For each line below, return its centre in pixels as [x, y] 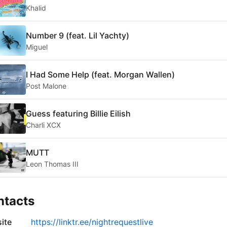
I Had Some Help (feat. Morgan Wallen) [100, 74]
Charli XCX [43, 125]
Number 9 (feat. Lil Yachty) [78, 35]
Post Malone [46, 86]
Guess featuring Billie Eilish [78, 113]
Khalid [36, 8]
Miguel [37, 47]
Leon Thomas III [52, 164]
